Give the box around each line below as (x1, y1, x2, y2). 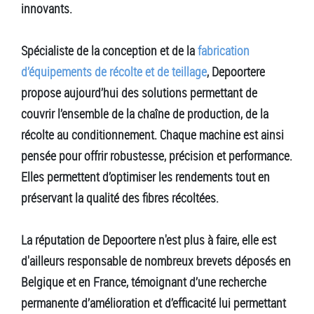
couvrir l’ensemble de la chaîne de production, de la (21, 104, 268, 122)
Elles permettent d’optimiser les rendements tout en (21, 168, 270, 185)
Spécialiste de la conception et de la (21, 41, 198, 59)
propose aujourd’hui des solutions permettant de (21, 83, 257, 101)
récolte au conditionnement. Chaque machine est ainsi (21, 125, 284, 143)
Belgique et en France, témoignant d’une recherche (21, 273, 266, 290)
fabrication (198, 41, 250, 59)
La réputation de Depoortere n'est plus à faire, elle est (21, 231, 276, 248)
